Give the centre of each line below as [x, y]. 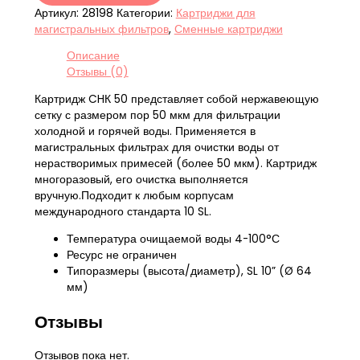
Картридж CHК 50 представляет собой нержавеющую [176, 99]
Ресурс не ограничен [121, 255]
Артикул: [58, 13]
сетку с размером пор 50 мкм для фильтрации [157, 115]
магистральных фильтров [101, 29]
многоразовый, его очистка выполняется [141, 179]
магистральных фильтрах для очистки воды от [156, 147]
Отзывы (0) [97, 72]
